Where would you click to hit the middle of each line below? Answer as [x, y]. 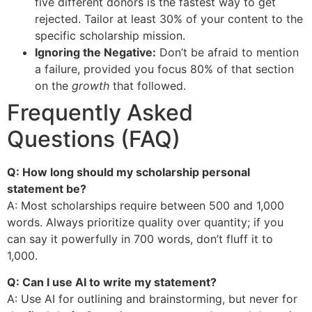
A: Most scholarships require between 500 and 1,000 [146, 205]
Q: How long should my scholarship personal [128, 172]
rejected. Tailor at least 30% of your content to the [169, 18]
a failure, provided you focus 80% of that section [164, 69]
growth [91, 85]
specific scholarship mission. [110, 35]
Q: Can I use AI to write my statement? [112, 282]
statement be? [47, 188]
